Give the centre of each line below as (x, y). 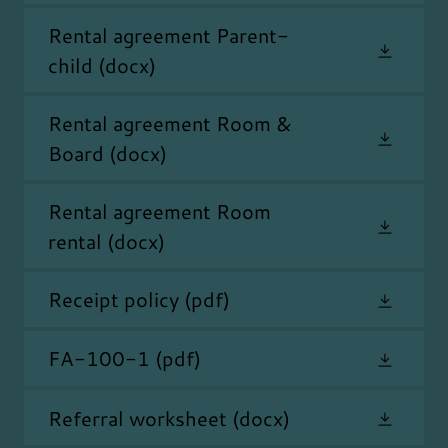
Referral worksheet (137, 417)
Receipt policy (113, 299)
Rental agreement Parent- (168, 34)
